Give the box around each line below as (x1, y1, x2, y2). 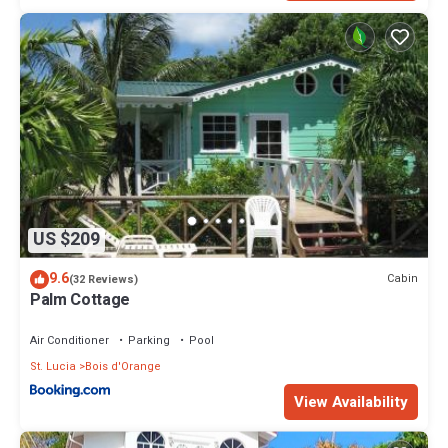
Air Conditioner (30, 331, 109, 349)
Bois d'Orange (85, 357, 161, 375)
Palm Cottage (30, 287, 131, 312)
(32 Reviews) (69, 270, 138, 288)
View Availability (294, 391, 408, 414)
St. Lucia (30, 357, 76, 375)
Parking (128, 331, 170, 349)
